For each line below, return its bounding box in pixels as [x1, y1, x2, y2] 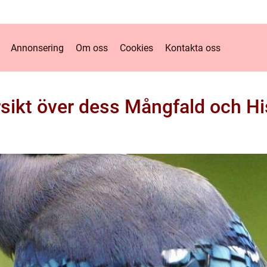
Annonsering [11, 42, 64, 54]
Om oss [76, 42, 108, 54]
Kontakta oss [165, 42, 221, 54]
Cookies [120, 42, 153, 54]
